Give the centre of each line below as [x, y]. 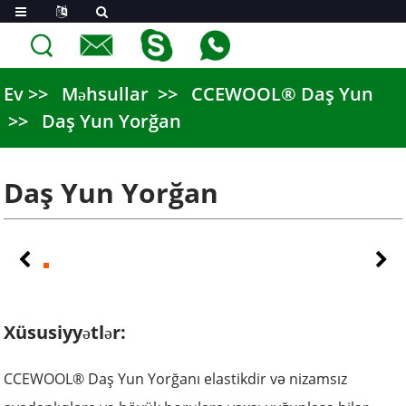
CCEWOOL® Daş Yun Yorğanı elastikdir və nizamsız [176, 379]
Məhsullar [106, 94]
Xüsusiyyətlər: [65, 332]
